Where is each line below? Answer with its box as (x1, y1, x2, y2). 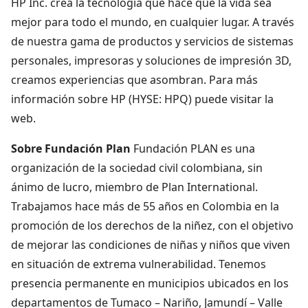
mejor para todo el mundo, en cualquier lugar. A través (11, 14, 294, 30)
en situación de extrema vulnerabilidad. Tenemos (11, 256, 266, 272)
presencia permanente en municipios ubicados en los (11, 275, 289, 291)
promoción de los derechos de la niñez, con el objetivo (11, 217, 294, 233)
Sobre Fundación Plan (11, 140, 131, 156)
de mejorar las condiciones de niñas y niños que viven (11, 236, 290, 252)
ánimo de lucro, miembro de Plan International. (11, 179, 258, 195)
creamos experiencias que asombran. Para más (11, 71, 258, 87)
